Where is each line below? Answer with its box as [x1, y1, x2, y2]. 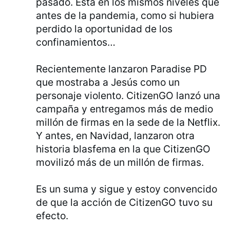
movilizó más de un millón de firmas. [36, 156, 204, 169]
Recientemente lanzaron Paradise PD [36, 63, 207, 75]
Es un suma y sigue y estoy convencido [36, 183, 218, 196]
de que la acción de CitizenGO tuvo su [36, 196, 213, 209]
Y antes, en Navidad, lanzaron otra [36, 129, 195, 142]
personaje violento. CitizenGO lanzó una [36, 89, 221, 102]
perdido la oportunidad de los [36, 23, 173, 35]
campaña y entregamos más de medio [36, 103, 214, 116]
